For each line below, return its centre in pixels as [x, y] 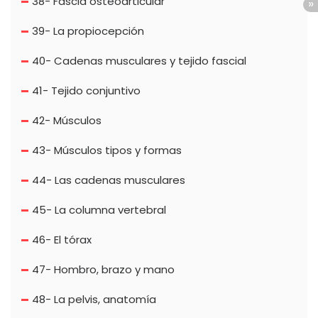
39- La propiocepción [88, 31]
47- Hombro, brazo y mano [103, 270]
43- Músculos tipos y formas [107, 150]
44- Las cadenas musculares [109, 180]
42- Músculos [67, 121]
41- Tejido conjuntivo [86, 91]
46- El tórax [62, 240]
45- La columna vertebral [99, 210]
